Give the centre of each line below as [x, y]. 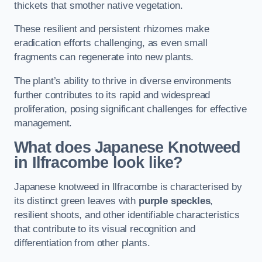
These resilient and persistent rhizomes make [112, 29]
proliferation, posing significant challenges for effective [130, 109]
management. [43, 123]
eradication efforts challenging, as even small [111, 43]
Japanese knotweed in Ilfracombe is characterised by [128, 187]
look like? [148, 163]
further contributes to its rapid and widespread [112, 95]
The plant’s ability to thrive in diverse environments [123, 81]
